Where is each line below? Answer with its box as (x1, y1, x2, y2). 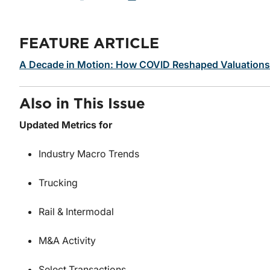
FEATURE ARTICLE (19, 37, 159, 52)
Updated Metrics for (19, 119, 112, 131)
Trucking (39, 177, 78, 189)
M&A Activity (39, 234, 96, 247)
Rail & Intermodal (39, 206, 114, 218)
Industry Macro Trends (39, 148, 139, 160)
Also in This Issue (19, 97, 145, 112)
